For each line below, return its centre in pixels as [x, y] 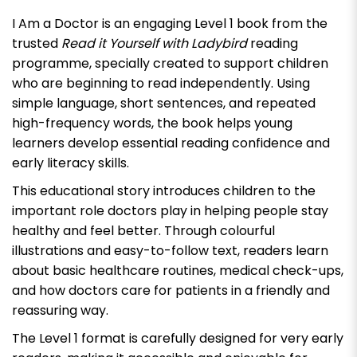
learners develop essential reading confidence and [171, 143]
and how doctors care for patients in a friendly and [171, 290]
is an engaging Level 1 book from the [213, 23]
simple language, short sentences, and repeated [164, 103]
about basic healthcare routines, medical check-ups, [178, 270]
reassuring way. [60, 310]
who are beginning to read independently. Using [161, 83]
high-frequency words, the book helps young [152, 123]
